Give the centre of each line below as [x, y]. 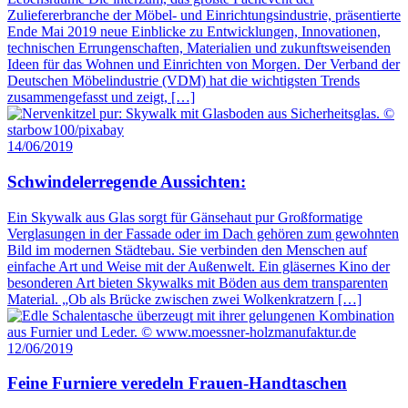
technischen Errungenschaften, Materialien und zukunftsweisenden [199, 48]
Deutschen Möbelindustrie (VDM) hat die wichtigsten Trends [184, 81]
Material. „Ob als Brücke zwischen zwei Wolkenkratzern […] [184, 299]
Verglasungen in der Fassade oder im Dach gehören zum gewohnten [203, 233]
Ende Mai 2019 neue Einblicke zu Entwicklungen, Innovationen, [194, 32]
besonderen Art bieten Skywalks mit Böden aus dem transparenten [198, 282]
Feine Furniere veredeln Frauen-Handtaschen [177, 383]
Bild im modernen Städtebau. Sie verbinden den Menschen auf [187, 250]
